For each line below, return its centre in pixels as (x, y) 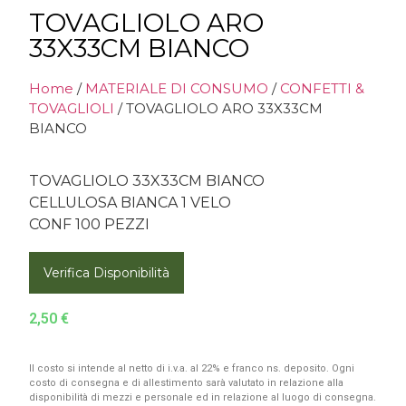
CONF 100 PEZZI (89, 224)
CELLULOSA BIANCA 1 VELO (130, 203)
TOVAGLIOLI (72, 108)
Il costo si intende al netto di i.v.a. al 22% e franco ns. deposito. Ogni (192, 368)
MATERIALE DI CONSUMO (177, 88)
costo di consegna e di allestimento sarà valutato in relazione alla (186, 382)
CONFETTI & (322, 88)
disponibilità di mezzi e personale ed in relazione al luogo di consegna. (203, 397)
